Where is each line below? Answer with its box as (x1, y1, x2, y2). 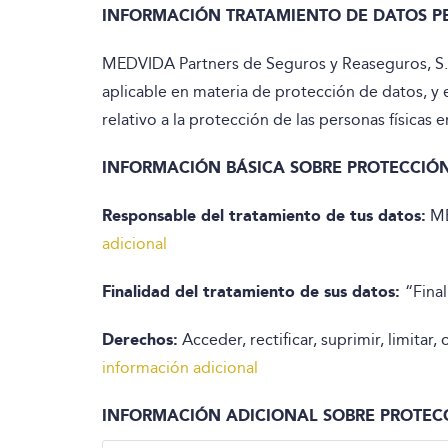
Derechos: (102, 330, 178, 349)
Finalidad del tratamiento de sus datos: (102, 282, 405, 301)
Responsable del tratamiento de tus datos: (102, 206, 426, 225)
